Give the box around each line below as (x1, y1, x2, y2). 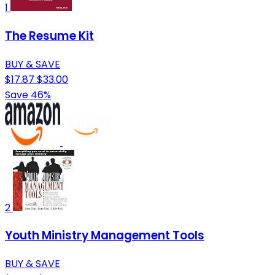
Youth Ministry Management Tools (5, 227, 204, 244)
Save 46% (5, 87, 51, 102)
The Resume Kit (5, 28, 94, 45)
